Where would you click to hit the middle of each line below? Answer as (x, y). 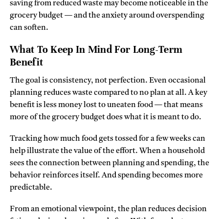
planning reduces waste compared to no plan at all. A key (109, 93)
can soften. (29, 28)
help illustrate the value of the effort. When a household (107, 151)
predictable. (31, 188)
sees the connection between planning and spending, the (109, 164)
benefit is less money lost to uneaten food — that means (106, 105)
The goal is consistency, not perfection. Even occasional (108, 81)
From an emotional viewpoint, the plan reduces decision (108, 209)
